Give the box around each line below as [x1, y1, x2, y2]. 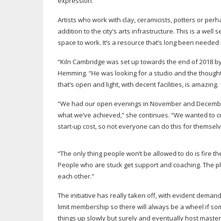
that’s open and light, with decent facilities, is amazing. [58, 80, 219, 89]
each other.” [58, 172, 94, 181]
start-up [58, 122, 81, 131]
